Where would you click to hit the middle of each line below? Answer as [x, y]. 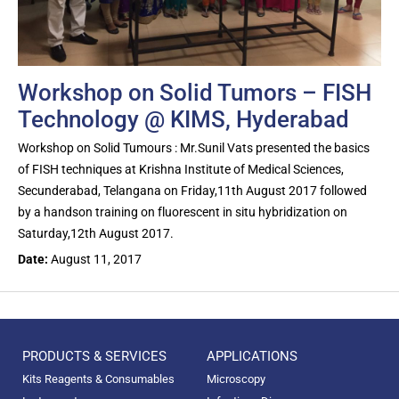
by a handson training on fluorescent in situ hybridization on [183, 212]
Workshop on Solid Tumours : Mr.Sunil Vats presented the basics [194, 147]
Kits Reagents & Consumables [98, 379]
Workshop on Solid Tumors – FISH [195, 92]
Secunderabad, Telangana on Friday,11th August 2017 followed [192, 190]
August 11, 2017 [96, 259]
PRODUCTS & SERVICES [94, 356]
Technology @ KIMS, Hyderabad [183, 119]
